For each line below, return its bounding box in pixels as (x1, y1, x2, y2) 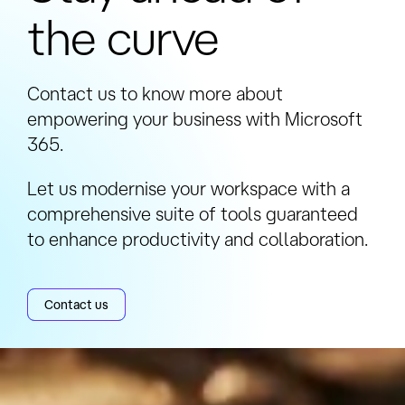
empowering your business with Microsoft (27, 108, 363, 130)
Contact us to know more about (27, 83, 283, 105)
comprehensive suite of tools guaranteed (27, 202, 358, 224)
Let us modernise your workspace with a (27, 177, 350, 199)
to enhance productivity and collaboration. (27, 228, 368, 250)
